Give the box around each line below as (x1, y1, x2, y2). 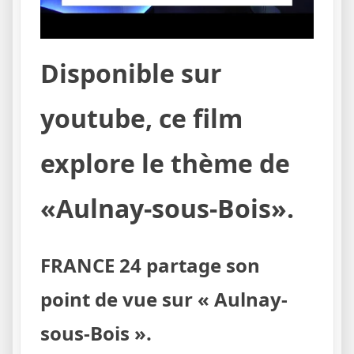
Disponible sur (40, 56, 222, 91)
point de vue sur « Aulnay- (40, 285, 288, 312)
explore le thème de (40, 146, 290, 181)
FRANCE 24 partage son (40, 251, 260, 278)
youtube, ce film (40, 101, 243, 136)
